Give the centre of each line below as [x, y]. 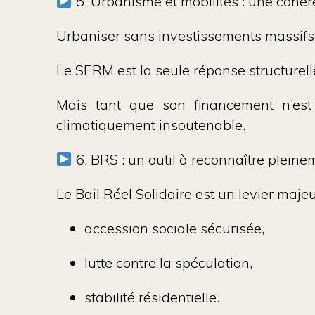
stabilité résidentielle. [152, 297]
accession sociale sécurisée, [174, 228]
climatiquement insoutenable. [151, 125]
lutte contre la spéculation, [168, 263]
